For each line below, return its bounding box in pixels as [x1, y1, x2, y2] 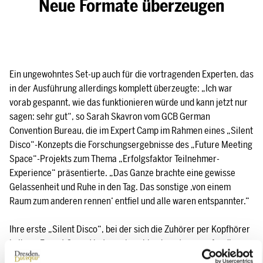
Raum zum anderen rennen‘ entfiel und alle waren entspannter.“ [9, 195, 249, 207]
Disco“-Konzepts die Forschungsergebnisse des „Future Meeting [9, 139, 252, 150]
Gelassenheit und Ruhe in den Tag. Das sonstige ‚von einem [9, 181, 231, 193]
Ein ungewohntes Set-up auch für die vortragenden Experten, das [9, 68, 254, 80]
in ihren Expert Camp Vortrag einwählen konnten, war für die [9, 237, 236, 249]
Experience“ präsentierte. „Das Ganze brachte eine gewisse [9, 167, 235, 178]
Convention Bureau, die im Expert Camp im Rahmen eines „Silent [9, 124, 253, 136]
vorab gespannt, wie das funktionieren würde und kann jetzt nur [9, 96, 248, 108]
